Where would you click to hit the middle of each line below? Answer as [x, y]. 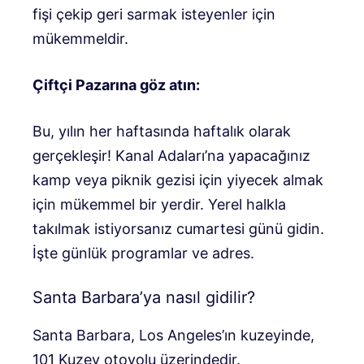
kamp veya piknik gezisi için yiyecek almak [178, 180]
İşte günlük [72, 253]
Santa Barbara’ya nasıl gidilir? [144, 297]
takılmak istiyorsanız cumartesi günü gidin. [178, 228]
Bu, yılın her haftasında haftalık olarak [162, 131]
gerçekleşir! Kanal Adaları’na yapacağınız [171, 155]
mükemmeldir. [80, 38]
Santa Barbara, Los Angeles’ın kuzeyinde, [173, 335]
